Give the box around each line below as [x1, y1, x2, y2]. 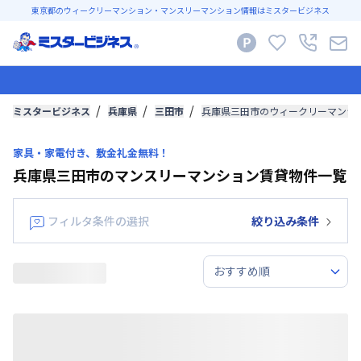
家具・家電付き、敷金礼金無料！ [13, 144, 169, 160]
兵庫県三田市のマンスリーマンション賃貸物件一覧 [13, 164, 346, 185]
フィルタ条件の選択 [48, 212, 149, 229]
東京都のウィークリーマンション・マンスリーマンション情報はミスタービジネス [31, 4, 330, 16]
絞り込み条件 [251, 212, 319, 229]
